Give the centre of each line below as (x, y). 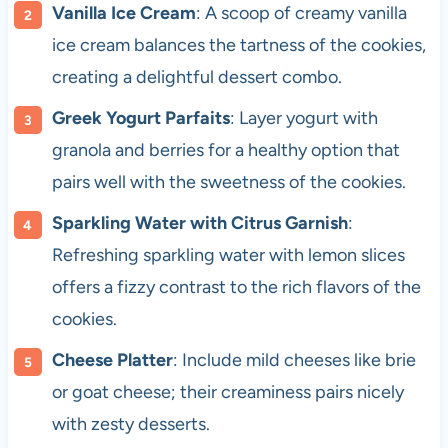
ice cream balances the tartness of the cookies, (238, 45)
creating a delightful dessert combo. (196, 77)
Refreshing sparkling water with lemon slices (228, 255)
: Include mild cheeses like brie (294, 360)
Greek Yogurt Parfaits (140, 118)
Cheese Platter (112, 360)
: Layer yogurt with (303, 118)
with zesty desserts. (130, 424)
